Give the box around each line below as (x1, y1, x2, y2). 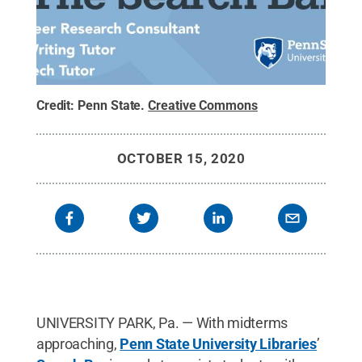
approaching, (36, 335, 120, 352)
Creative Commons (148, 97, 258, 113)
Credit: (36, 97, 78, 113)
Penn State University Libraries (120, 335, 317, 352)
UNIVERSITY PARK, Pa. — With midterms (36, 314, 288, 331)
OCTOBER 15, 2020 (116, 149, 246, 166)
